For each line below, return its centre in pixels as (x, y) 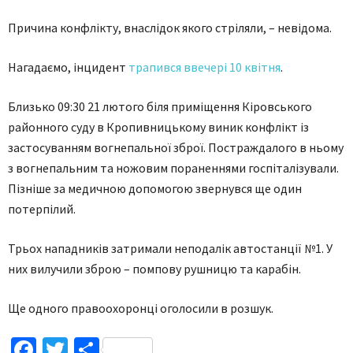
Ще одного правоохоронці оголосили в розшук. (141, 308)
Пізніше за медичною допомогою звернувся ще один (156, 188)
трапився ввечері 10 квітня (204, 67)
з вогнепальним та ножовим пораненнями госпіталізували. (173, 168)
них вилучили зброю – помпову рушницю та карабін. (154, 269)
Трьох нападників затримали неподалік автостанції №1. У (170, 248)
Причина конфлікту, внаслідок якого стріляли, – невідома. (170, 28)
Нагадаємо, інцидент (68, 67)
